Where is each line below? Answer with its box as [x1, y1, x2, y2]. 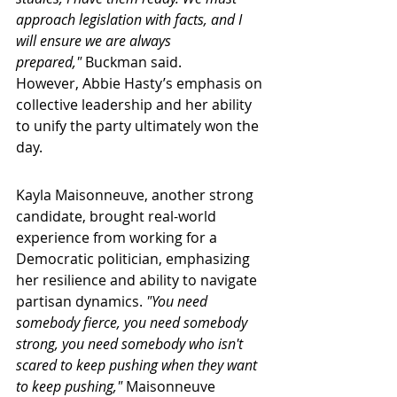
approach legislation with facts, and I [16, 10, 245, 29]
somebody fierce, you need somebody [16, 313, 251, 332]
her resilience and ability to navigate [16, 270, 261, 290]
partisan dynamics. [16, 292, 146, 311]
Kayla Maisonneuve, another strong [16, 185, 257, 205]
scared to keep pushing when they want [16, 355, 261, 375]
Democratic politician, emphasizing [16, 249, 253, 269]
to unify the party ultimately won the [16, 116, 262, 136]
